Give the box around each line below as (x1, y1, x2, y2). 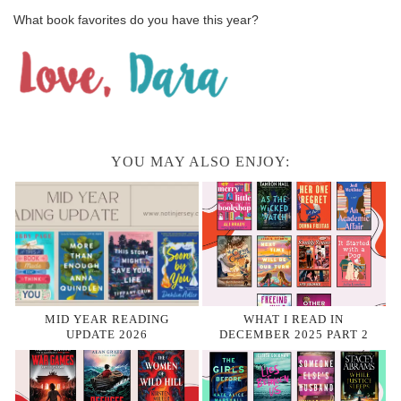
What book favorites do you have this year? (13, 13, 259, 28)
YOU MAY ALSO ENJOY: (111, 154, 290, 170)
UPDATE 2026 (66, 327, 148, 341)
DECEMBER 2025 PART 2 (218, 327, 369, 341)
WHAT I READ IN (243, 311, 345, 326)
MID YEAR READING (45, 311, 169, 326)
